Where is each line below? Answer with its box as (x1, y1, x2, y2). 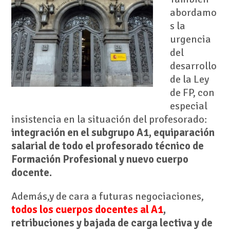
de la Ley (169, 73, 209, 86)
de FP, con (169, 86, 215, 100)
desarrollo (169, 60, 217, 73)
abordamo (169, 6, 217, 20)
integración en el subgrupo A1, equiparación (11, 126, 215, 140)
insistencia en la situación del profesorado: (11, 113, 207, 126)
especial (169, 100, 207, 113)
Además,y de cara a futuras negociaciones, (11, 190, 204, 203)
